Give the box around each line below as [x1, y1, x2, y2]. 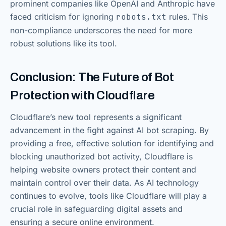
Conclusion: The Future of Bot [10, 71, 174, 84]
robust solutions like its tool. [10, 38, 117, 49]
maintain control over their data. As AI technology [10, 178, 199, 188]
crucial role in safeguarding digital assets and [10, 204, 183, 214]
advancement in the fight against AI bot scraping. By [10, 125, 209, 136]
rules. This [166, 12, 208, 22]
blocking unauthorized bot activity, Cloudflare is [10, 151, 193, 162]
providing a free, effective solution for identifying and [10, 138, 214, 149]
